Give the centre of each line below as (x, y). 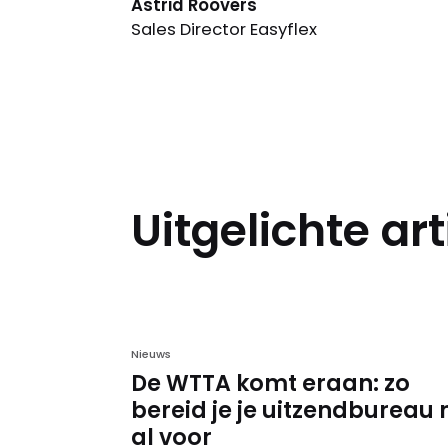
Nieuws (150, 353)
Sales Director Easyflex (223, 30)
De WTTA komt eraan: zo (270, 383)
